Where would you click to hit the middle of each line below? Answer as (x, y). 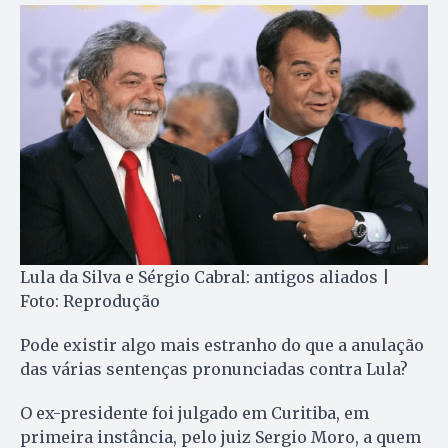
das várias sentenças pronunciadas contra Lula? (214, 369)
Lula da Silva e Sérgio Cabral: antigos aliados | (205, 277)
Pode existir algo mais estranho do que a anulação (222, 345)
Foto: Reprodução (90, 301)
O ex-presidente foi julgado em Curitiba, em (194, 413)
